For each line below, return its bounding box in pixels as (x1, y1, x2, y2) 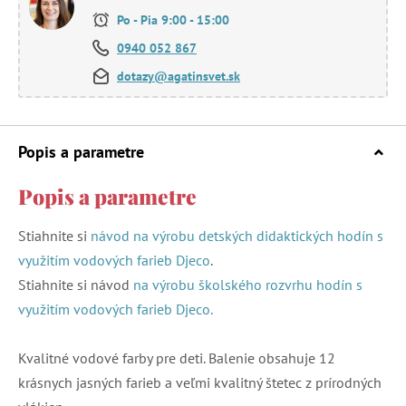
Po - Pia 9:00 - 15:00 (113, 11, 229, 28)
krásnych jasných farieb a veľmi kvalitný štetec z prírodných (18, 372, 382, 391)
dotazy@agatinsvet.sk (117, 67, 240, 84)
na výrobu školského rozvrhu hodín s (133, 275, 362, 294)
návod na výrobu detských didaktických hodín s (91, 226, 383, 245)
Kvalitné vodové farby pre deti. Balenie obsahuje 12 (18, 348, 335, 367)
